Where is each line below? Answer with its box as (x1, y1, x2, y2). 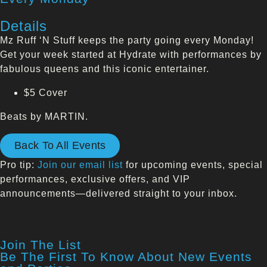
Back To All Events (14, 139, 106, 151)
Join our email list (38, 159, 123, 170)
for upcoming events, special (123, 159, 263, 170)
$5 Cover (24, 87, 67, 98)
